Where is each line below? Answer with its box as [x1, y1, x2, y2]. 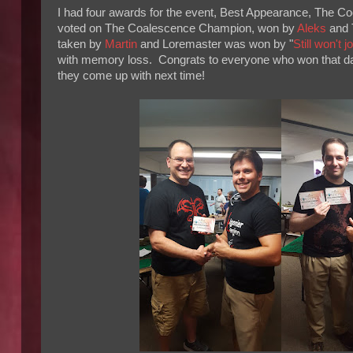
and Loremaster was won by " [137, 38, 293, 51]
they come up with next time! [58, 69, 205, 83]
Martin [105, 38, 137, 51]
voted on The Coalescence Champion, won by [58, 22, 297, 35]
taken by [58, 38, 105, 51]
